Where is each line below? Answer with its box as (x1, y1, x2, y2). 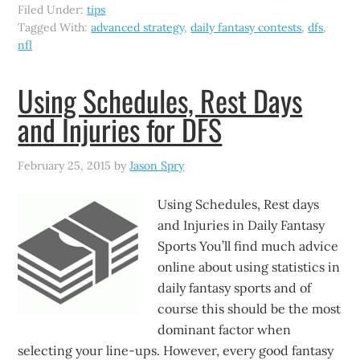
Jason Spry (129, 158, 185, 173)
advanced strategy (91, 20, 185, 35)
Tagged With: (18, 20, 92, 35)
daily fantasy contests (190, 20, 302, 35)
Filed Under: (18, 2, 88, 17)
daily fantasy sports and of (157, 280, 312, 296)
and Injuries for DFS (18, 108, 223, 150)
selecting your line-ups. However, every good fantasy (18, 342, 334, 358)
